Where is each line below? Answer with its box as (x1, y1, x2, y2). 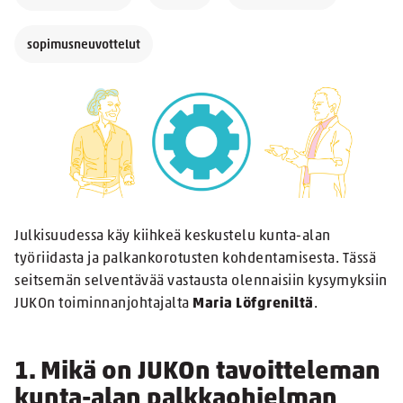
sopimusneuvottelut (27, 39, 140, 52)
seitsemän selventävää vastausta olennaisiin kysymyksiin (14, 274, 388, 290)
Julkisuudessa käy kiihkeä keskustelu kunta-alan (14, 229, 331, 245)
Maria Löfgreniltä (193, 297, 314, 312)
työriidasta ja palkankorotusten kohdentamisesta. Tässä (14, 252, 376, 267)
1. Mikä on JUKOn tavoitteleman (14, 360, 381, 386)
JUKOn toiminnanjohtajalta (14, 297, 193, 312)
